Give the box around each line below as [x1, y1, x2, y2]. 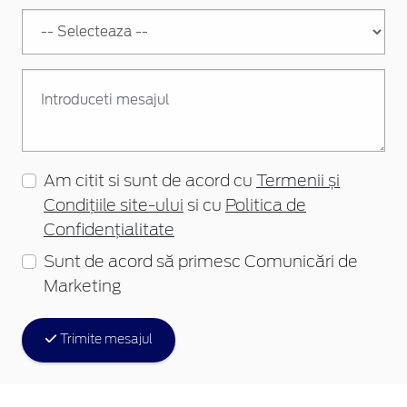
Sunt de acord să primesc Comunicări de [44, 253, 358, 271]
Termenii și [256, 173, 340, 190]
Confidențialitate [44, 222, 174, 239]
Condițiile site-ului [44, 197, 184, 214]
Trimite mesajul [57, 333, 153, 346]
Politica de [225, 197, 306, 214]
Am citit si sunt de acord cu [44, 173, 256, 190]
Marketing [44, 278, 121, 295]
